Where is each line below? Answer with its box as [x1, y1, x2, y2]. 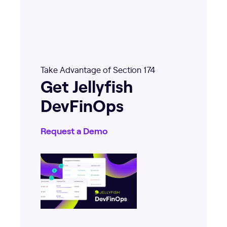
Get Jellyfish [41, 73, 133, 97]
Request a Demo [41, 126, 108, 136]
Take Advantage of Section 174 [41, 63, 155, 75]
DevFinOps [41, 93, 124, 117]
